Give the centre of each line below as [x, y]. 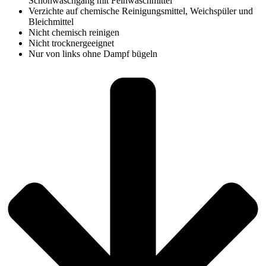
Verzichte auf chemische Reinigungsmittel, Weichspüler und [141, 11]
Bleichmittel [51, 21]
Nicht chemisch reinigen [74, 32]
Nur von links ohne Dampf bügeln [93, 53]
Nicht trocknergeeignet [71, 43]
